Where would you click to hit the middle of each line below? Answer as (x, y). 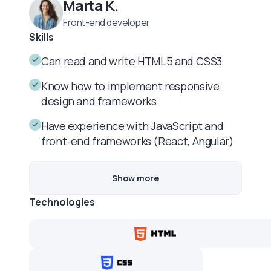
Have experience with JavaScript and (132, 126)
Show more (135, 178)
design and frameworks (99, 101)
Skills (41, 37)
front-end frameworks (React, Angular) (138, 141)
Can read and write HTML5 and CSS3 (132, 61)
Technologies (62, 202)
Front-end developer (106, 23)
